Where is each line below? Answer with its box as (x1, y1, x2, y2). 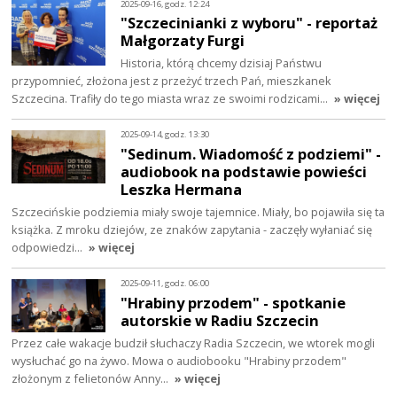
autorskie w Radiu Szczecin (121, 309, 320, 331)
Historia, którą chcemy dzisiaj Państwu (121, 55, 323, 72)
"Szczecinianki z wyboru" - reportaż (121, 12, 378, 34)
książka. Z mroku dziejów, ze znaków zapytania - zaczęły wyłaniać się (12, 221, 373, 237)
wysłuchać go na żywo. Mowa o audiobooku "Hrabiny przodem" (12, 352, 347, 369)
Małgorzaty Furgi (121, 30, 245, 51)
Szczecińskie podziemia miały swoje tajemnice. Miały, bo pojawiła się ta (12, 203, 385, 220)
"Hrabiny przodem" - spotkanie (121, 292, 346, 313)
